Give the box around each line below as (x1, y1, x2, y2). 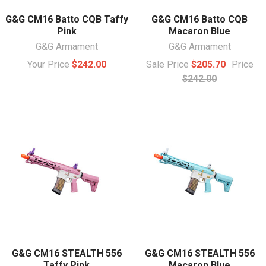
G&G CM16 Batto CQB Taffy (5, 13, 128, 25)
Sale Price (145, 58, 191, 70)
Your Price (27, 58, 72, 70)
